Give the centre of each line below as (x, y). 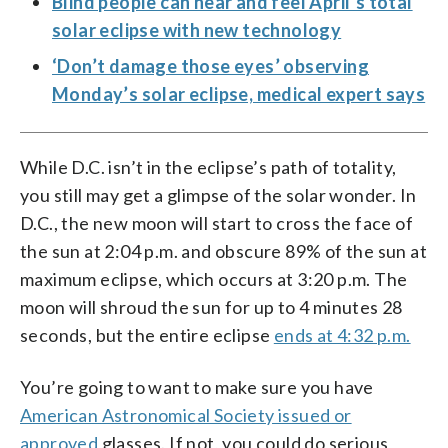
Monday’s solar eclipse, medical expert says (239, 93)
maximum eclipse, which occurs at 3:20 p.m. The (214, 278)
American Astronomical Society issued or (186, 414)
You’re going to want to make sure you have (197, 386)
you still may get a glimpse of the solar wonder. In (218, 194)
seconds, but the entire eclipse (147, 334)
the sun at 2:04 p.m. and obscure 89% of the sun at (223, 250)
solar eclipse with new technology (197, 29)
